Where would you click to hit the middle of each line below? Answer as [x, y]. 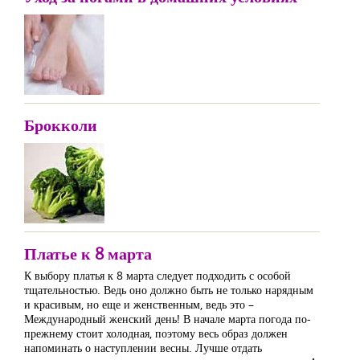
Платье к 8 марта [88, 254]
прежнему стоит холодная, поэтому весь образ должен [156, 333]
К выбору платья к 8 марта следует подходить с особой [157, 275]
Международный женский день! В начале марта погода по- [168, 319]
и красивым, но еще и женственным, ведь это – [139, 304]
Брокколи [61, 125]
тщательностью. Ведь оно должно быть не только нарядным [169, 290]
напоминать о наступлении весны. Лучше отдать [143, 348]
